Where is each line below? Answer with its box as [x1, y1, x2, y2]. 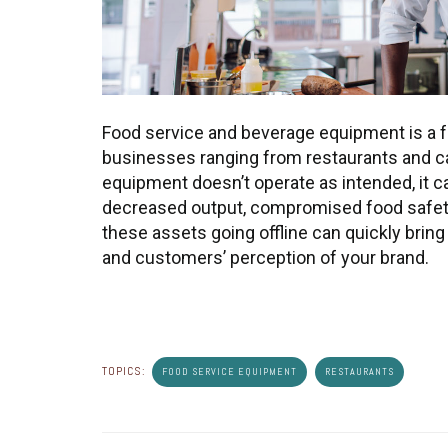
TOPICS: [102, 363, 150, 379]
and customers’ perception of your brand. [102, 247, 429, 268]
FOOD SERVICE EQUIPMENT [162, 365, 297, 378]
